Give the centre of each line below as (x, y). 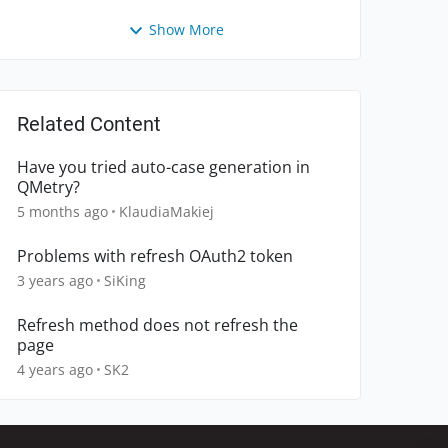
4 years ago (55, 370)
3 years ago (55, 281)
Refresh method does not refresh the (157, 325)
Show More (186, 29)
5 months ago (62, 212)
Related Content (89, 124)
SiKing (125, 281)
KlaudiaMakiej (166, 212)
